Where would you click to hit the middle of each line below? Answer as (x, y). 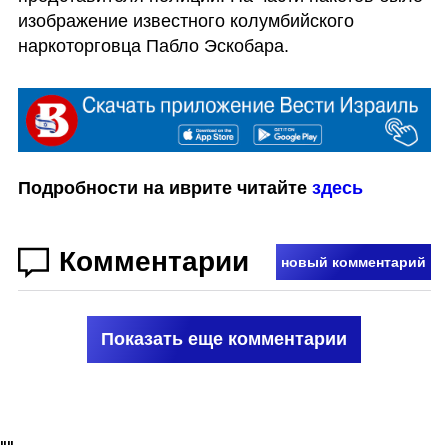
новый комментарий (353, 262)
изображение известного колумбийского (185, 20)
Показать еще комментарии (224, 339)
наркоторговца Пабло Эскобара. (153, 45)
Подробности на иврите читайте (164, 187)
